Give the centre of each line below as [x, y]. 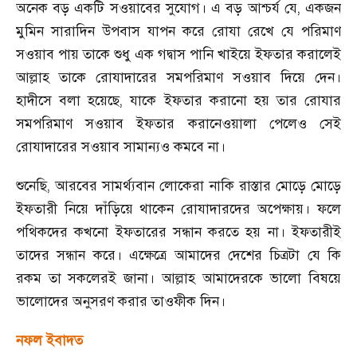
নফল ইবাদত [49, 340]
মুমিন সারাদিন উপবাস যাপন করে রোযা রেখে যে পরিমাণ [178, 31]
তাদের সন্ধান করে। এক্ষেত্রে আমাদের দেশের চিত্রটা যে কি [178, 255]
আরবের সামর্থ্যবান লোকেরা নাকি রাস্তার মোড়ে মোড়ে [198, 186]
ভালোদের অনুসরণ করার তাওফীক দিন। [121, 301]
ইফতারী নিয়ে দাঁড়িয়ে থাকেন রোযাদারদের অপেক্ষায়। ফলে [178, 209]
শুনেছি [31, 186]
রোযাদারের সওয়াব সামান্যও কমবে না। [121, 147]
